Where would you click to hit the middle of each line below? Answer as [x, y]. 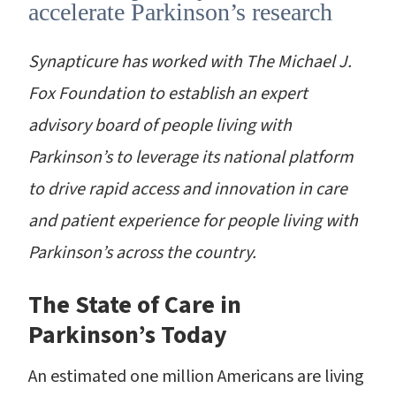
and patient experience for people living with [193, 221]
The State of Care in [135, 305]
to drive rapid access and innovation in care [188, 189]
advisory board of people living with [160, 126]
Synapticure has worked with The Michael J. [190, 62]
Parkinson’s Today [128, 335]
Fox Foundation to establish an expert [168, 94]
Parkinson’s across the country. [142, 253]
